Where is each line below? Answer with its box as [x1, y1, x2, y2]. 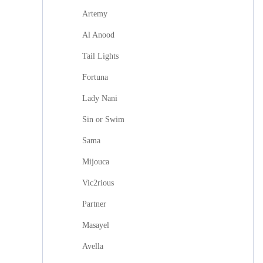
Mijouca [82, 157, 109, 166]
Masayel [82, 221, 109, 230]
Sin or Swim [82, 115, 124, 124]
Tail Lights [82, 52, 119, 60]
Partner [82, 200, 106, 208]
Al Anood [82, 31, 114, 39]
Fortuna [82, 73, 108, 82]
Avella [82, 242, 103, 251]
